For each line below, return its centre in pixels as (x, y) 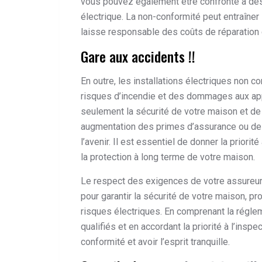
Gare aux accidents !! (138, 56)
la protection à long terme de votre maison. (168, 157)
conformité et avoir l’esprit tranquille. (155, 242)
